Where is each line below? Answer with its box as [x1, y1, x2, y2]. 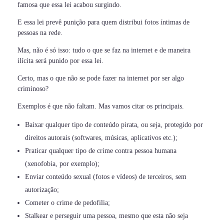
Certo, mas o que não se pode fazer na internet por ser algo [17, 74, 184, 82]
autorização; [25, 186, 59, 194]
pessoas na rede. [17, 29, 62, 37]
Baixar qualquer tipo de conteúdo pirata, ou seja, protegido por [25, 121, 203, 129]
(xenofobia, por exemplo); [25, 160, 100, 168]
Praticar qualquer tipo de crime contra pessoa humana [25, 147, 177, 155]
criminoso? [17, 85, 48, 93]
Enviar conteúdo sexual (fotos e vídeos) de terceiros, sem [25, 173, 187, 181]
